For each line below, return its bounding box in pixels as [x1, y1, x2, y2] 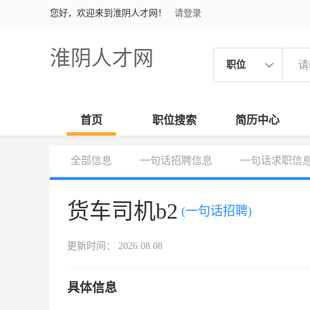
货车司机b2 [67, 199, 178, 224]
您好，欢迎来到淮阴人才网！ [50, 8, 167, 18]
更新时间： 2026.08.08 [67, 241, 163, 251]
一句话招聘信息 [140, 155, 212, 166]
